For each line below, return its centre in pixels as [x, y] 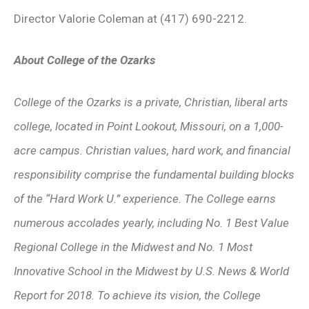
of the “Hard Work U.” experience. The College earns [145, 198]
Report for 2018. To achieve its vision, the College [137, 295]
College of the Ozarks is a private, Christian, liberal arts [151, 102]
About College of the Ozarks [84, 60]
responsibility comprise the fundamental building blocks [154, 174]
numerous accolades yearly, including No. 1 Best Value [151, 222]
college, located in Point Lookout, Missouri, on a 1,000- [149, 126]
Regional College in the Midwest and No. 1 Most [133, 247]
